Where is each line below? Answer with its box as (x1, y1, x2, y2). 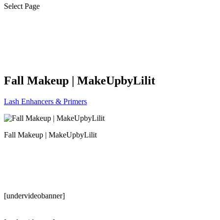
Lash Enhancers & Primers (4, 97, 87, 106)
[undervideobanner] (4, 192, 65, 200)
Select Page (4, 1, 40, 10)
